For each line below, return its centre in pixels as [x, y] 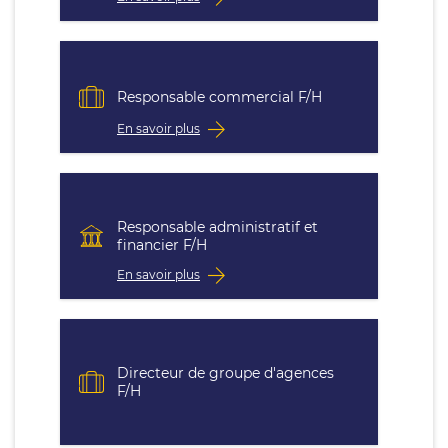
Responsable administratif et [217, 227]
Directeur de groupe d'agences [225, 373]
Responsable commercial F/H [219, 97]
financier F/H [162, 245]
